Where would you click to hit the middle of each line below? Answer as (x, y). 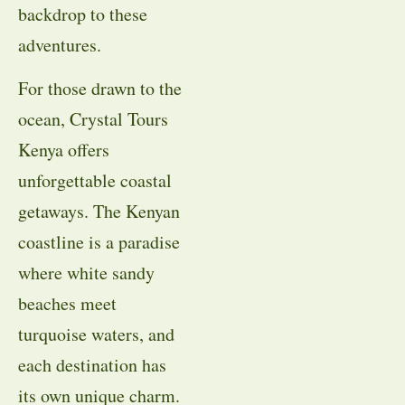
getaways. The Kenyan (99, 212)
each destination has (92, 365)
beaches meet (67, 304)
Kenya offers (64, 150)
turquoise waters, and (96, 334)
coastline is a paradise (99, 242)
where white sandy (86, 273)
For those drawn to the (100, 89)
